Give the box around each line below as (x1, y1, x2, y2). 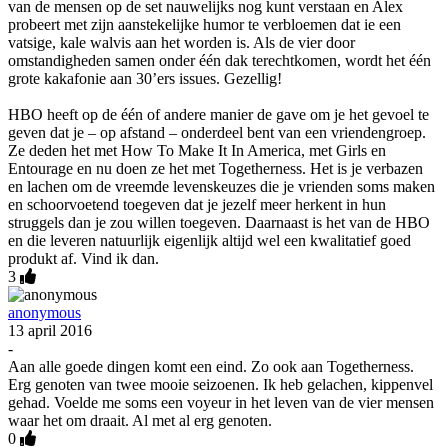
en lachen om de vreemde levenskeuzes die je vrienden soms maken (8, 178, 435, 196)
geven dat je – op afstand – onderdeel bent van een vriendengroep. (8, 124, 426, 142)
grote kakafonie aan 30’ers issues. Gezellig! (8, 70, 282, 88)
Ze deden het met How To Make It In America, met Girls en (8, 142, 386, 160)
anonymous (8, 304, 81, 322)
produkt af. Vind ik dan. (8, 250, 159, 268)
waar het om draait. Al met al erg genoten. (8, 412, 272, 430)
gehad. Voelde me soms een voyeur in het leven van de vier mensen (8, 394, 434, 412)
